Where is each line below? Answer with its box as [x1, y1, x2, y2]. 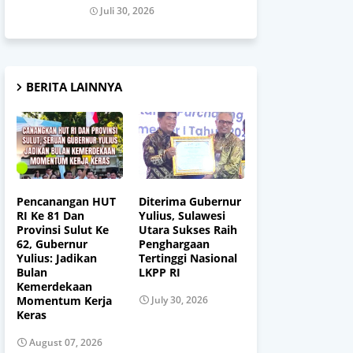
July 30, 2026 [151, 293, 208, 307]
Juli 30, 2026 [100, 4, 154, 17]
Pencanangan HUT [17, 193, 116, 209]
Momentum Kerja [17, 292, 112, 308]
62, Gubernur [17, 236, 87, 251]
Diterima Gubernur [139, 193, 241, 209]
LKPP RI [139, 264, 180, 280]
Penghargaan [139, 236, 210, 251]
